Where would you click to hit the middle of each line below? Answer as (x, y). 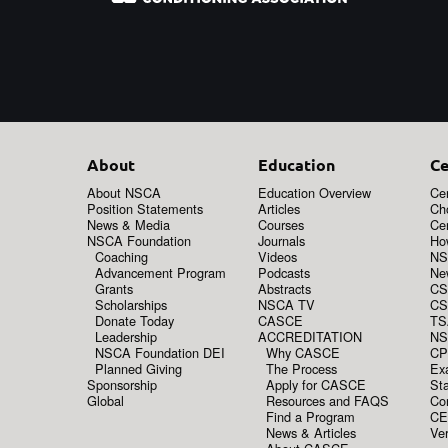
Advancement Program (160, 272)
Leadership (126, 336)
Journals (282, 240)
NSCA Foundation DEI (160, 352)
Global (105, 400)
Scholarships (131, 304)
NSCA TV (287, 304)
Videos (278, 256)
